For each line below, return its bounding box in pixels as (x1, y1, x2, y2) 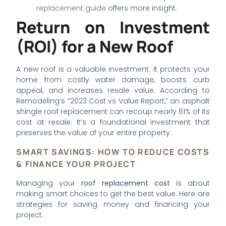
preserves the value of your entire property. (16, 128, 172, 138)
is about (169, 178, 210, 188)
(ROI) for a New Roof (16, 35, 174, 58)
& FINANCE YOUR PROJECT (16, 158, 136, 169)
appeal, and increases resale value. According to (16, 85, 210, 96)
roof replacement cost (81, 178, 170, 188)
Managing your (16, 178, 82, 188)
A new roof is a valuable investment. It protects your (16, 64, 210, 75)
